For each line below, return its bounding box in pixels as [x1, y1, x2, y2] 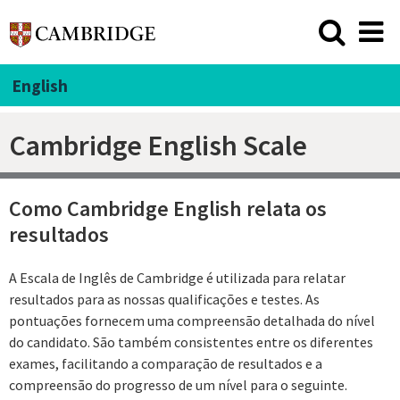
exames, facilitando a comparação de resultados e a [9, 354, 322, 372]
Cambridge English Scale [9, 127, 307, 163]
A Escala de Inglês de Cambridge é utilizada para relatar [9, 268, 346, 287]
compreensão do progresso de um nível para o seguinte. [9, 375, 347, 394]
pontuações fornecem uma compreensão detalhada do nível [9, 311, 375, 329]
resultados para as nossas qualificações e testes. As [9, 289, 320, 308]
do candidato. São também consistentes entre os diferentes [9, 332, 373, 351]
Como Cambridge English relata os [9, 195, 327, 223]
